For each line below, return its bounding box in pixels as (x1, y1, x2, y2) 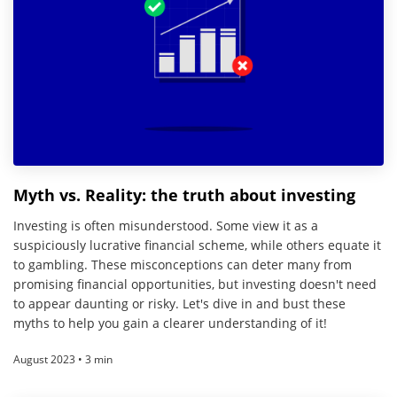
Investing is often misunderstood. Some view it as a (13, 216, 318, 234)
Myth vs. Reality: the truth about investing (13, 183, 355, 206)
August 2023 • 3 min (13, 351, 113, 367)
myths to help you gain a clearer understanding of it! (13, 314, 327, 331)
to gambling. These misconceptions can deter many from (13, 255, 352, 273)
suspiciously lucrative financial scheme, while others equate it (13, 236, 381, 253)
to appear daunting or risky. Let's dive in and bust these (13, 294, 346, 312)
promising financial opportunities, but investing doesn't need (13, 275, 377, 292)
